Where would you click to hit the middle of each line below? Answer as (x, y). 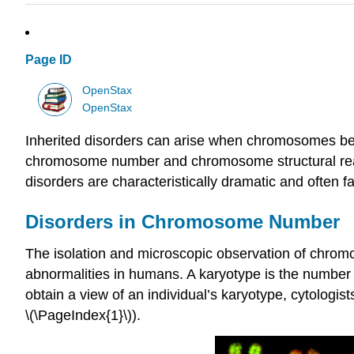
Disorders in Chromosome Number (183, 222)
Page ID (49, 60)
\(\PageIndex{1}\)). (83, 316)
